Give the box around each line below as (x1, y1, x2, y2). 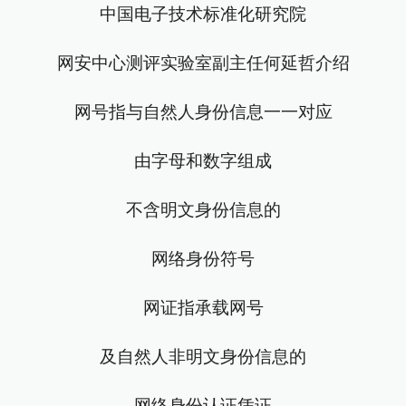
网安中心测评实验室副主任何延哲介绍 (56, 53, 350, 72)
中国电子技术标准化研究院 (100, 4, 306, 24)
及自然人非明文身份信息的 (100, 346, 306, 366)
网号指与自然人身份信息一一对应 (73, 101, 333, 121)
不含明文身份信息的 (125, 199, 281, 219)
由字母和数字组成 (134, 150, 272, 170)
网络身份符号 (151, 248, 255, 268)
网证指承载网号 (142, 297, 264, 317)
